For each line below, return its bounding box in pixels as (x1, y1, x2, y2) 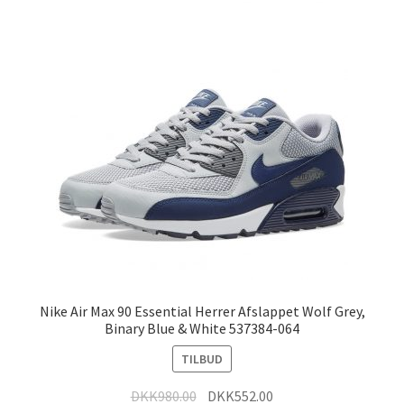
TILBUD (181, 350, 223, 367)
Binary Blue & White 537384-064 (105, 319, 299, 338)
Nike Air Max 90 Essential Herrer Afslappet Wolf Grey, (39, 302, 365, 321)
